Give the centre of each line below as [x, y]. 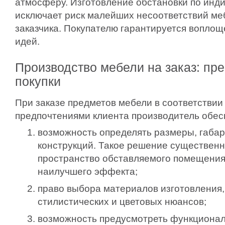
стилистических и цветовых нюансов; [122, 201]
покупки [38, 81]
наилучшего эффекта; [88, 171]
